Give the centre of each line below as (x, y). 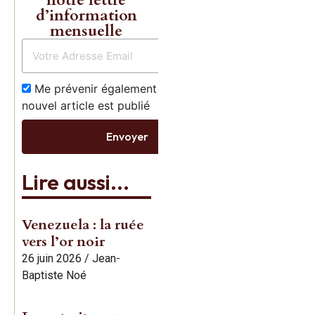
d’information (86, 15)
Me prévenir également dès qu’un (121, 88)
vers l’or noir (63, 241)
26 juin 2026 (52, 258)
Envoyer (127, 137)
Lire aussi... (76, 182)
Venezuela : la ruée (83, 224)
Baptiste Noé (54, 275)
